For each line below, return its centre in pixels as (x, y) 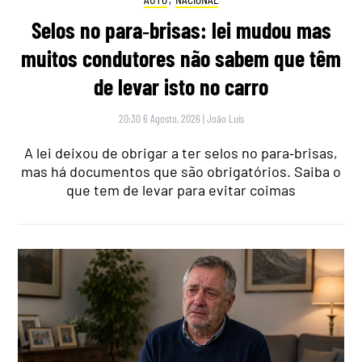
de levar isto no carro (181, 86)
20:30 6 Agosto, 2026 (159, 118)
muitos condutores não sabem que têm (181, 58)
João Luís (225, 118)
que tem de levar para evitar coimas (181, 189)
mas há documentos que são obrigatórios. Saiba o (181, 171)
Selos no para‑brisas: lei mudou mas (181, 29)
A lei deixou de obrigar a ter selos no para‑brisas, (181, 152)
